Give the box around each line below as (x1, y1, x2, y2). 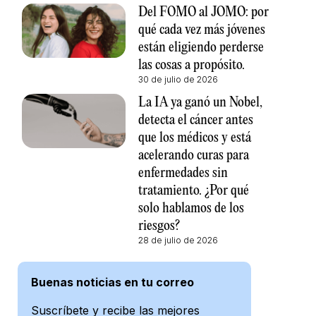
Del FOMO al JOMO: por (138, 4, 269, 20)
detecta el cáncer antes (138, 112, 253, 128)
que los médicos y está (138, 130, 251, 145)
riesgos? (138, 218, 180, 233)
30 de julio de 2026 (138, 73, 218, 85)
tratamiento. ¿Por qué (138, 183, 249, 198)
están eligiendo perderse (138, 39, 264, 55)
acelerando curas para (138, 147, 249, 163)
